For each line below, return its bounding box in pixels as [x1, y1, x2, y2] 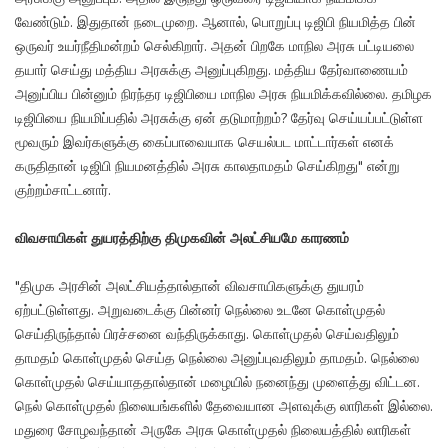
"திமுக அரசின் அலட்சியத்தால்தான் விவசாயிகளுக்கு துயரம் [15, 277, 364, 297]
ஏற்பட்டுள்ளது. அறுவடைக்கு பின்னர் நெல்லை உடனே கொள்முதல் [15, 301, 385, 321]
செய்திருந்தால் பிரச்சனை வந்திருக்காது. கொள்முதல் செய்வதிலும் [15, 325, 399, 345]
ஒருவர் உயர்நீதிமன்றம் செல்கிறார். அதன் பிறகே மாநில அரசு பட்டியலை [15, 37, 414, 57]
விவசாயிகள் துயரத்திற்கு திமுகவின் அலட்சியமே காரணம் [15, 229, 349, 249]
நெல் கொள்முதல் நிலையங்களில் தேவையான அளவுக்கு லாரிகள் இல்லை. [15, 397, 433, 417]
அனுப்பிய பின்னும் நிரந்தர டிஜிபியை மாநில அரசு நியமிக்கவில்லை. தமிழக [15, 85, 432, 105]
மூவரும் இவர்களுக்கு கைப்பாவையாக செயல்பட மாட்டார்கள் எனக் [15, 133, 394, 153]
